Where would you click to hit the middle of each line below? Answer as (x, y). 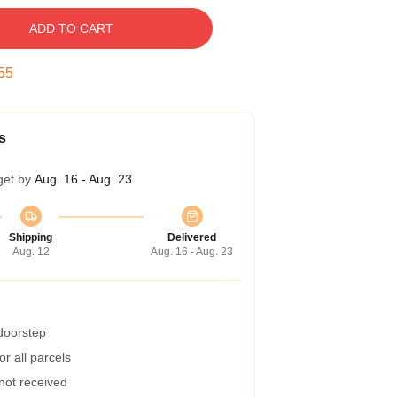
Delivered (192, 237)
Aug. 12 (31, 252)
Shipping (31, 237)
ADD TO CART (71, 28)
